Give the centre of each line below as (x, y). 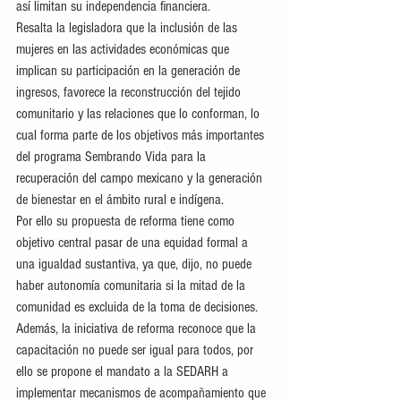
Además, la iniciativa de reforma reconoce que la (138, 328)
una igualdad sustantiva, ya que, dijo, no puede (136, 264)
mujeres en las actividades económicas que (124, 49)
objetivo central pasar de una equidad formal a (134, 242)
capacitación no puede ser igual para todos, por (137, 350)
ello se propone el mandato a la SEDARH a (124, 371)
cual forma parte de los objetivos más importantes (142, 135)
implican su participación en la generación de (130, 70)
